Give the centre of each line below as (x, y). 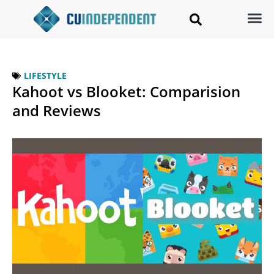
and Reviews (57, 111)
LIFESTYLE (45, 76)
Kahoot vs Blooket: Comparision (126, 92)
